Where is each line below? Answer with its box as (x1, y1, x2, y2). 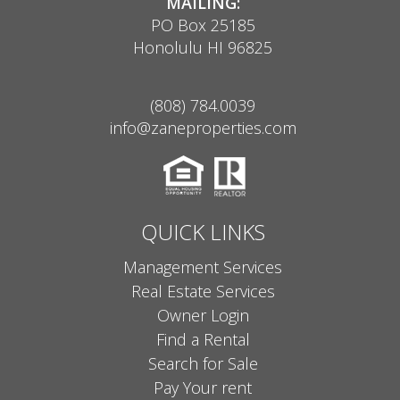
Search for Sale (147, 353, 258, 375)
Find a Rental (155, 329, 250, 351)
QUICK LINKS (140, 217, 265, 247)
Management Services (123, 256, 283, 279)
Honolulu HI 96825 (133, 37, 273, 59)
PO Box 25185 (150, 14, 255, 37)
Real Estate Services (130, 280, 275, 303)
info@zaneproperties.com (109, 117, 296, 139)
